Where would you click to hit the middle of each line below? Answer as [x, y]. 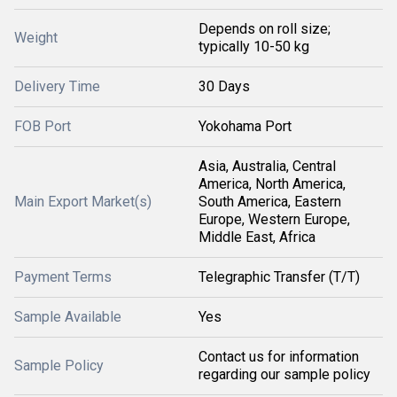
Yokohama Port [245, 126]
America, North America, [272, 184]
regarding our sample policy [284, 374]
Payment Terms [63, 277]
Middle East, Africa [257, 237]
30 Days [224, 86]
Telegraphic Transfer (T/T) [279, 277]
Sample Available [68, 317]
